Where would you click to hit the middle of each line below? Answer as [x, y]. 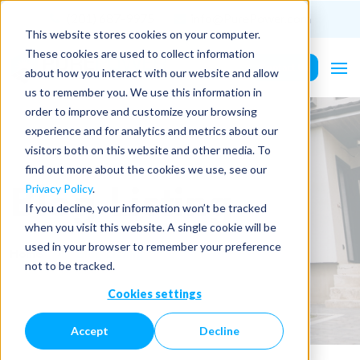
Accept [89, 331]
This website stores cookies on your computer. [142, 34]
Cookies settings [154, 293]
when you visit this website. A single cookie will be [150, 227]
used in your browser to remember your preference [153, 246]
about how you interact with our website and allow [151, 72]
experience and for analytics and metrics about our [151, 130]
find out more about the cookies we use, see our [145, 169]
